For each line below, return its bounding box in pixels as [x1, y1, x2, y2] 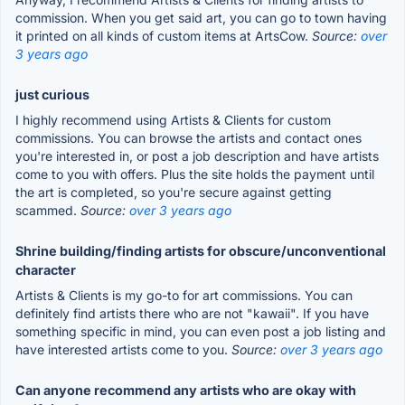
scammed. [15, 202, 80, 218]
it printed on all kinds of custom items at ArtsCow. [15, 27, 312, 43]
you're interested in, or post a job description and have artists [15, 147, 379, 164]
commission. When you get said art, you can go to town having [15, 9, 387, 25]
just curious [15, 86, 89, 102]
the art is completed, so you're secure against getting [15, 184, 332, 200]
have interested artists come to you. [15, 341, 231, 357]
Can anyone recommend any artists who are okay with [15, 381, 356, 398]
